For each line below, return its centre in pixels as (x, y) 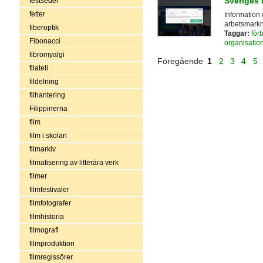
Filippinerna (48, 108)
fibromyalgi (47, 54)
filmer (38, 176)
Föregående (181, 61)
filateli (38, 68)
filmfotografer (50, 203)
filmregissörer (51, 257)
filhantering (47, 95)
